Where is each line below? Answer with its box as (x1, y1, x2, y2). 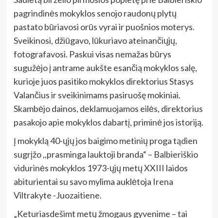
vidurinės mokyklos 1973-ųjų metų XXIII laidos (13, 163, 188, 173)
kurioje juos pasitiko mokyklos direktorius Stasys (13, 76, 194, 87)
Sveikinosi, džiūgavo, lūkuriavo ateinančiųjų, (13, 35, 177, 46)
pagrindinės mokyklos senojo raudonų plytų (13, 8, 177, 18)
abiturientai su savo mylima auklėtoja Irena (13, 176, 173, 187)
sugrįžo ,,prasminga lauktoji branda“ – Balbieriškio (13, 149, 198, 160)
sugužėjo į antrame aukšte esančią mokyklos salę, (13, 62, 197, 73)
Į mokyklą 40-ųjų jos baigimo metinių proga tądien (13, 135, 198, 146)
